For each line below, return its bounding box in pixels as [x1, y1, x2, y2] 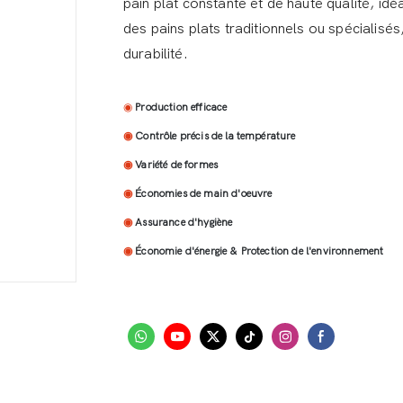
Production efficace [135, 101, 228, 114]
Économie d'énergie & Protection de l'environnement [135, 245, 384, 258]
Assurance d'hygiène [135, 216, 233, 229]
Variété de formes [135, 158, 219, 172]
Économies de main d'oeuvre [135, 187, 273, 201]
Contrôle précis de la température [135, 130, 296, 143]
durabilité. [123, 46, 188, 63]
